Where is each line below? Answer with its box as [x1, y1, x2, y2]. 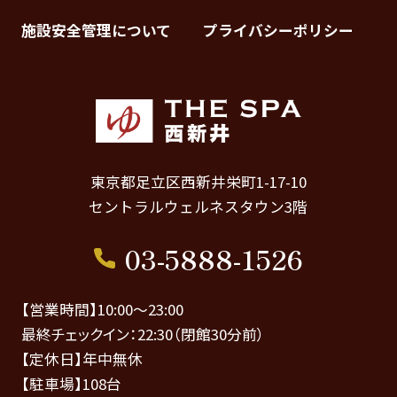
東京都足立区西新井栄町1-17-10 [90, 170, 307, 192]
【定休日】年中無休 [20, 348, 143, 370]
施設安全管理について [20, 19, 171, 42]
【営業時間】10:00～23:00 [20, 299, 183, 321]
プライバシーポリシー [203, 19, 354, 42]
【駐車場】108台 [20, 373, 121, 395]
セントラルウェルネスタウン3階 [89, 195, 308, 217]
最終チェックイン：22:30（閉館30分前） [20, 323, 265, 346]
